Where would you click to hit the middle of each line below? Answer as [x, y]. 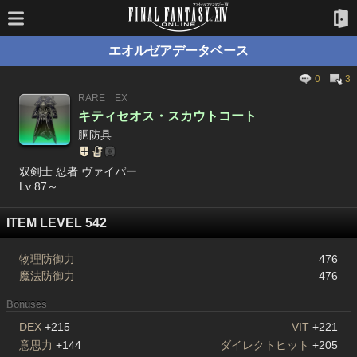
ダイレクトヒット [265, 345]
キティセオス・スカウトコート [167, 116]
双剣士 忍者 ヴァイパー [78, 171]
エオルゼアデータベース [178, 51]
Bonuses [27, 304]
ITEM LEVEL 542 [57, 223]
